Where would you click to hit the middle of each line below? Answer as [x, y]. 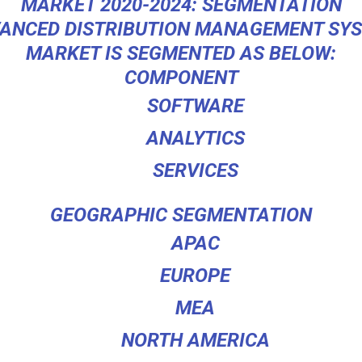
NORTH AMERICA [195, 341]
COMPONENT [181, 78]
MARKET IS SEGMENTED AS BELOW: [181, 54]
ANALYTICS [195, 139]
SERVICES [195, 171]
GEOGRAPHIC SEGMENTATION [181, 215]
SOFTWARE [195, 106]
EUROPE [195, 276]
